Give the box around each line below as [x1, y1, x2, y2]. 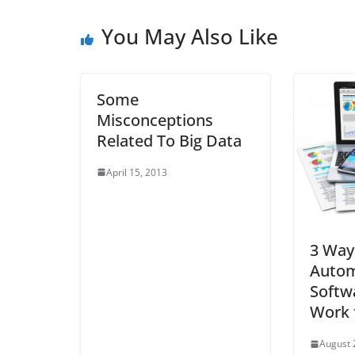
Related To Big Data [97, 129, 242, 151]
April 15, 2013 [106, 165, 167, 179]
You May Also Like [101, 21, 278, 51]
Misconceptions [97, 109, 213, 131]
